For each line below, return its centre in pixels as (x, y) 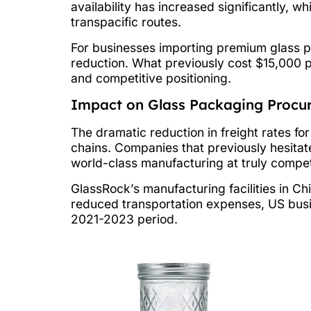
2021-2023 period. (124, 219)
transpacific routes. (126, 22)
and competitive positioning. (151, 78)
